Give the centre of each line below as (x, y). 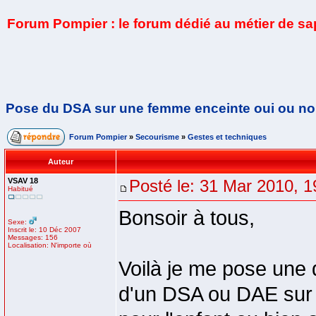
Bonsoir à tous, (187, 218)
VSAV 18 (23, 181)
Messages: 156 (33, 237)
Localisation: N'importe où (50, 245)
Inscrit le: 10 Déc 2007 (44, 230)
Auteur (61, 162)
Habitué (20, 189)
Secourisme (157, 137)
